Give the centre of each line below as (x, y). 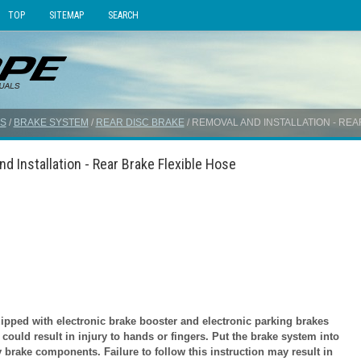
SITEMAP (66, 15)
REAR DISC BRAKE (140, 122)
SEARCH (123, 15)
